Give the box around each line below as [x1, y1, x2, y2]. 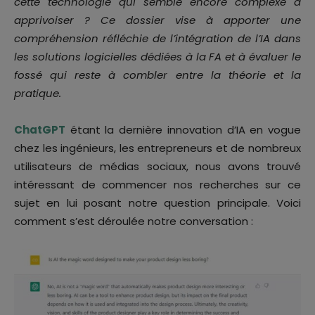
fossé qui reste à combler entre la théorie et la [14, 67, 301, 82]
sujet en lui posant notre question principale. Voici [14, 195, 301, 210]
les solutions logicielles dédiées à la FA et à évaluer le [14, 49, 301, 64]
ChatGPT [14, 122, 65, 137]
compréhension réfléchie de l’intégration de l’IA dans [14, 31, 301, 46]
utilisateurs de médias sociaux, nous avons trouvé [14, 159, 301, 174]
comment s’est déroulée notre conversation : [14, 214, 253, 229]
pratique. [14, 86, 61, 101]
